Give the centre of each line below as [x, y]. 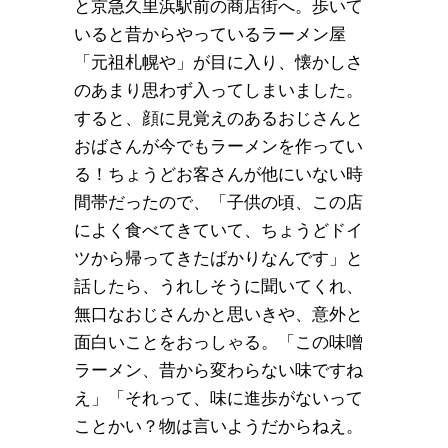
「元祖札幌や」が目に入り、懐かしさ [218, 62]
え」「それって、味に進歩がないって [218, 398]
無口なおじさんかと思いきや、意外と [218, 314]
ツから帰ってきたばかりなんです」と [218, 258]
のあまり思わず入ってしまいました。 [218, 90]
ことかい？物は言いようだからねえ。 [218, 426]
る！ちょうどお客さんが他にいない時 [218, 174]
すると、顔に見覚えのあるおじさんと [218, 118]
